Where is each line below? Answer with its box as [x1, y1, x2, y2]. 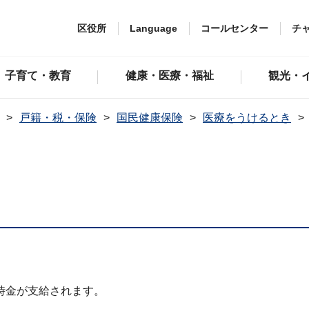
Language [130, 22, 177, 34]
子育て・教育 [4, 70, 71, 81]
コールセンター [201, 22, 268, 34]
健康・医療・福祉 [126, 70, 215, 81]
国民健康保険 [117, 112, 183, 123]
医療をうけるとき [203, 112, 291, 123]
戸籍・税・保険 [19, 112, 97, 123]
